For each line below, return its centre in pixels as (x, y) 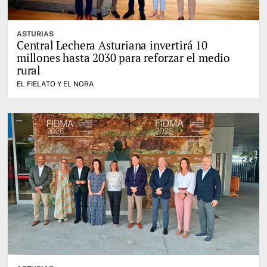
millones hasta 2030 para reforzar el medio (124, 58)
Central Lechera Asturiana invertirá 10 (112, 45)
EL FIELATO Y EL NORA (55, 84)
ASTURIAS (35, 34)
